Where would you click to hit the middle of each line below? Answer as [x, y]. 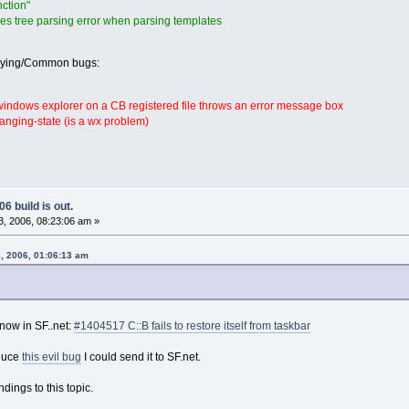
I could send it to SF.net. [141, 357]
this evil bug [51, 357]
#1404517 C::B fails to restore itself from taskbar [192, 325]
